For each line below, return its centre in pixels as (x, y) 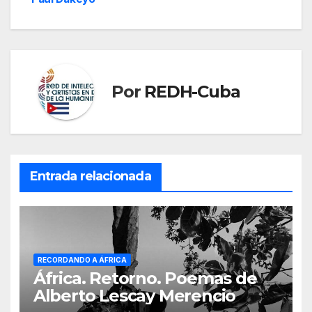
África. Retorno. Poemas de (145, 279)
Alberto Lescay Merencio (134, 296)
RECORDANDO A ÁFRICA (82, 260)
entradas (77, 22)
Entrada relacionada (90, 177)
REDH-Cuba (192, 92)
